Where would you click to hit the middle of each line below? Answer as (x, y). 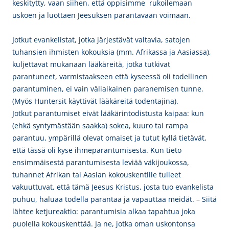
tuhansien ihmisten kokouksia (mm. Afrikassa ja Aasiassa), (112, 52)
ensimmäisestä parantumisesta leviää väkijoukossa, (101, 162)
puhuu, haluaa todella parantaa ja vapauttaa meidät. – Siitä (114, 199)
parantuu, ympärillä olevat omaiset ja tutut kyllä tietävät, (109, 138)
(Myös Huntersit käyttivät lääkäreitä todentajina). (95, 101)
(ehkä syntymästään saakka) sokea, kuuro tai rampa (100, 125)
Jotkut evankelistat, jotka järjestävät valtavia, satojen (101, 40)
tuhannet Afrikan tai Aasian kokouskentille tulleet (97, 175)
